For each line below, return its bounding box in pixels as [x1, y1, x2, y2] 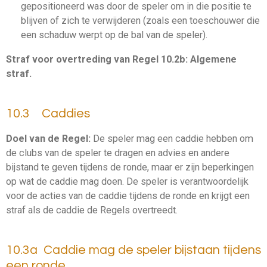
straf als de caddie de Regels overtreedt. [6, 204, 178, 216]
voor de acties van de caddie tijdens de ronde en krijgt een [6, 190, 250, 201]
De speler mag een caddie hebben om [91, 132, 253, 144]
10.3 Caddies [6, 107, 90, 120]
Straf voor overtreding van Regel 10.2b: [6, 53, 190, 65]
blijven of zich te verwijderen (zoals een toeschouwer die [20, 15, 260, 27]
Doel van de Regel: [6, 132, 91, 144]
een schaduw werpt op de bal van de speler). [20, 29, 210, 41]
